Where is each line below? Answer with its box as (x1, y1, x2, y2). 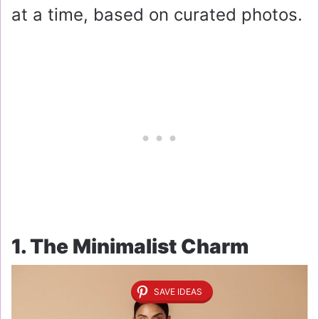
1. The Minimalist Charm (11, 234, 249, 258)
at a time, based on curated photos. (11, 4, 303, 25)
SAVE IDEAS (154, 286, 202, 298)
